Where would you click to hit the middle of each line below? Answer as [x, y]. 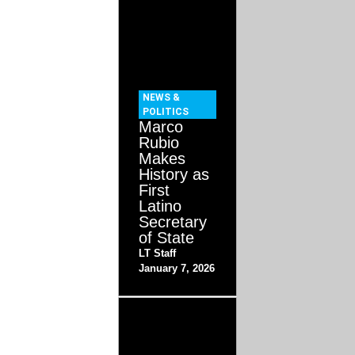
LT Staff [158, 254]
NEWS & [162, 98]
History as [174, 175]
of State [167, 238]
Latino [160, 206]
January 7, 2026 [177, 269]
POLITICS [166, 112]
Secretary [173, 222]
